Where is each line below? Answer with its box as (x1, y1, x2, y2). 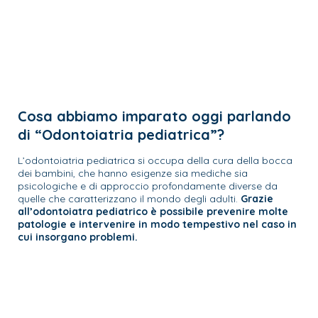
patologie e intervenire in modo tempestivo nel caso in (18, 217, 297, 231)
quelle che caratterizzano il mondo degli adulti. (18, 192, 241, 205)
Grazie (241, 192, 273, 205)
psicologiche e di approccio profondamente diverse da (18, 179, 278, 192)
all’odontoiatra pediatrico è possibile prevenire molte (18, 204, 288, 218)
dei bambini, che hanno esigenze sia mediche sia (18, 166, 248, 180)
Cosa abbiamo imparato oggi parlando (18, 106, 291, 125)
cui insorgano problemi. (18, 230, 138, 243)
